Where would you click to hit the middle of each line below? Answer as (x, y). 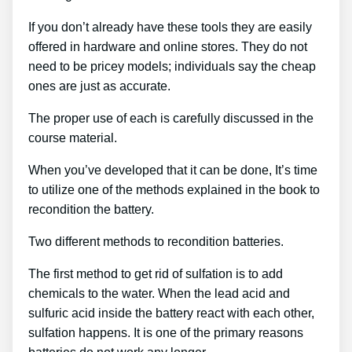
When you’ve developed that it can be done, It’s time (173, 170)
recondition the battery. (91, 210)
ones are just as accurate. (99, 86)
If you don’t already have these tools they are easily (170, 27)
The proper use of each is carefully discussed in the (171, 119)
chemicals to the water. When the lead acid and (159, 294)
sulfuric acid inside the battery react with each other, (171, 313)
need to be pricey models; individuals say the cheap (172, 67)
